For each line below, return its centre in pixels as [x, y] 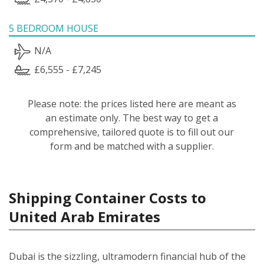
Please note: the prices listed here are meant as [132, 103]
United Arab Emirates [85, 216]
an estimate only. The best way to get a [132, 118]
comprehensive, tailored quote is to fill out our [132, 132]
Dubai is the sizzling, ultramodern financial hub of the [127, 256]
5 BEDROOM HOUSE [54, 28]
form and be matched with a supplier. [132, 146]
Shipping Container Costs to [108, 197]
